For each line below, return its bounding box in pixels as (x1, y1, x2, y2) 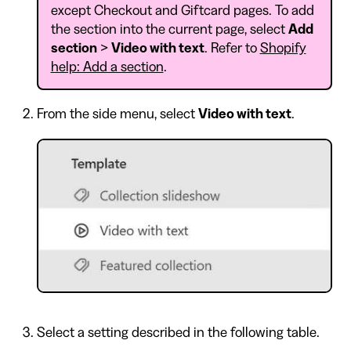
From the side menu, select (36, 107, 198, 121)
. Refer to (204, 41, 260, 55)
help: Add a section (50, 60, 164, 74)
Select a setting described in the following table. (36, 325, 320, 340)
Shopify (259, 41, 306, 55)
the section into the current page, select (50, 22, 288, 36)
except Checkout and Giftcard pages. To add (50, 3, 314, 17)
